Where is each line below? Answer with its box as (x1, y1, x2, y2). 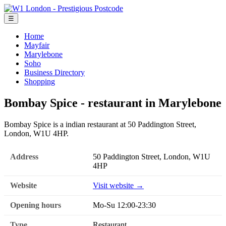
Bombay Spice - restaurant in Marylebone (4, 96, 221, 109)
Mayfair (24, 41, 49, 49)
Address (10, 152, 38, 161)
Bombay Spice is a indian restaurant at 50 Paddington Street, (4, 120, 196, 129)
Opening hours (10, 201, 61, 210)
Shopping (24, 77, 55, 86)
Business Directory (24, 68, 85, 77)
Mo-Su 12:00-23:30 (93, 201, 156, 210)
